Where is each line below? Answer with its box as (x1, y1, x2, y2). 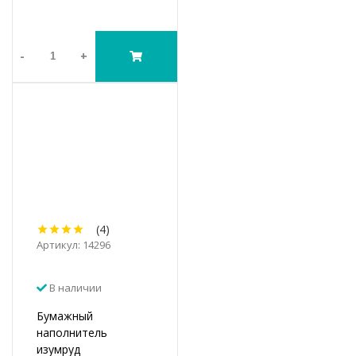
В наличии (47, 280, 102, 295)
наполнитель (37, 324, 107, 340)
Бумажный (37, 308, 93, 323)
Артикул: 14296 (37, 237, 110, 252)
